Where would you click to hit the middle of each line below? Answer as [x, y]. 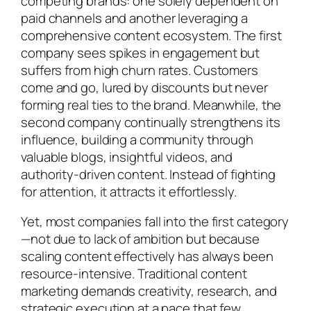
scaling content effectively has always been [147, 257]
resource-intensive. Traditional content [134, 274]
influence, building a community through [137, 139]
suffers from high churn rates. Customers [140, 70]
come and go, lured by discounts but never [144, 87]
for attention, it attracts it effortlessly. [129, 191]
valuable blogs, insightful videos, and [127, 157]
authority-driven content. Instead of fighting [148, 174]
